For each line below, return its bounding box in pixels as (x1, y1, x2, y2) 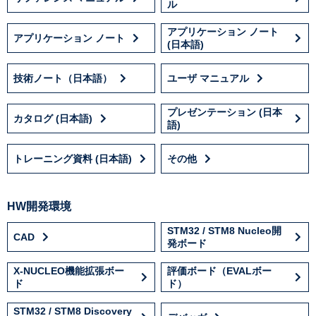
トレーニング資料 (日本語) (13, 152, 132, 164)
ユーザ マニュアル (167, 72, 250, 84)
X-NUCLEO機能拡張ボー (13, 265, 124, 276)
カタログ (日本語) (13, 112, 92, 124)
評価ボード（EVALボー (167, 265, 272, 276)
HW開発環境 (7, 200, 71, 212)
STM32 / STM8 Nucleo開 (167, 224, 282, 236)
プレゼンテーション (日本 (167, 106, 283, 118)
